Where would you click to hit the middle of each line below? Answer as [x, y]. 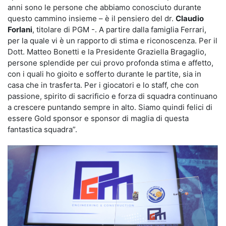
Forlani [20, 30]
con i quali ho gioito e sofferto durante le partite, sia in [104, 74]
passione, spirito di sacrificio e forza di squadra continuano [112, 96]
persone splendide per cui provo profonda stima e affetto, [110, 63]
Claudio [190, 19]
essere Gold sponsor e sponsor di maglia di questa [98, 119]
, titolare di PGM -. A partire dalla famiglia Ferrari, [119, 30]
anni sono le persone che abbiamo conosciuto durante [104, 8]
